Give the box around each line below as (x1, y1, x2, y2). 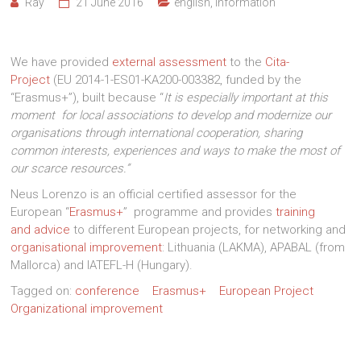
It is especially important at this (164, 90, 329, 105)
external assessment (112, 55, 227, 69)
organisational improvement (10, 240, 163, 255)
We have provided (10, 55, 113, 69)
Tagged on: (10, 284, 76, 298)
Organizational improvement (10, 301, 164, 316)
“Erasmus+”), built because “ (10, 90, 164, 105)
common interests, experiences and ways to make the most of (10, 143, 341, 158)
